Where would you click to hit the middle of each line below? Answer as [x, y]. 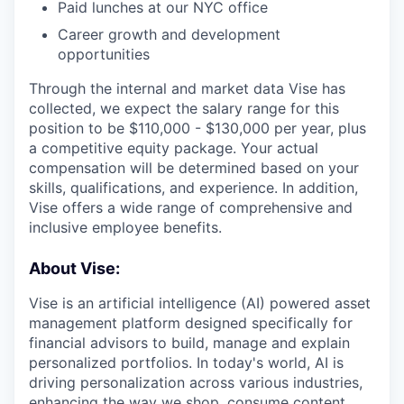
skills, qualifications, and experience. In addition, [193, 187]
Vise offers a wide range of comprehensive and [191, 207]
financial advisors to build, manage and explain [189, 342]
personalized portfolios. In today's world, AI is [186, 362]
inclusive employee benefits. [125, 227]
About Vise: [74, 268]
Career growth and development [169, 34]
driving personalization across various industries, [196, 382]
